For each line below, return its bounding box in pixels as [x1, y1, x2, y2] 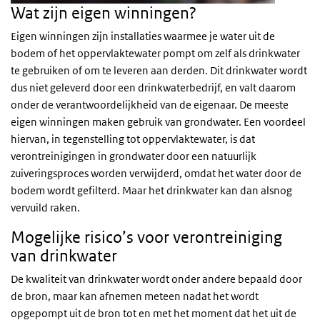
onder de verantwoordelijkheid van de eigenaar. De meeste [11, 98, 289, 111]
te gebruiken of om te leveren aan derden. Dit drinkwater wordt [11, 64, 307, 77]
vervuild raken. [11, 201, 80, 214]
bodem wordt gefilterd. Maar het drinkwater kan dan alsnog [11, 184, 292, 197]
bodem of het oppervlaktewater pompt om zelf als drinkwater [11, 46, 300, 60]
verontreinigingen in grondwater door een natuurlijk [11, 149, 256, 163]
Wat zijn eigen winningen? [11, 4, 196, 22]
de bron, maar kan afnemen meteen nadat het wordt [11, 289, 259, 303]
